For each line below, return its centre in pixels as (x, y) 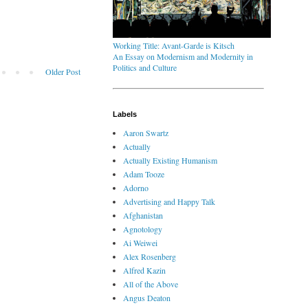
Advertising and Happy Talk (169, 202)
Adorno (136, 188)
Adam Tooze (144, 174)
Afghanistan (143, 216)
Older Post (63, 72)
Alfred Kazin (144, 271)
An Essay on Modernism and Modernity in (183, 57)
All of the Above (151, 284)
